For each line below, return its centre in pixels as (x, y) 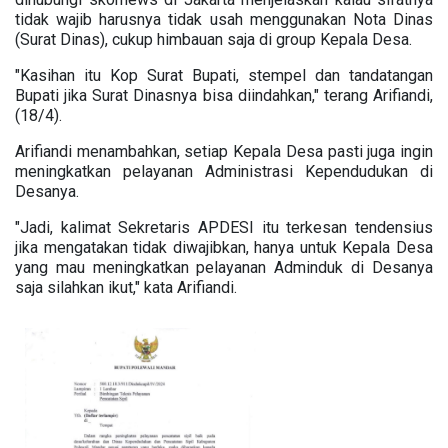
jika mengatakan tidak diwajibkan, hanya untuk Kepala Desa (224, 247)
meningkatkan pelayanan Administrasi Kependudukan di (224, 171)
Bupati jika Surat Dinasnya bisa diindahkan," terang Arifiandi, (224, 95)
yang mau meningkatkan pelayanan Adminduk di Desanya (224, 267)
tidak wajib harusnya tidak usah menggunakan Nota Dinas (224, 19)
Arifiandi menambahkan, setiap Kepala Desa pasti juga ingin (224, 151)
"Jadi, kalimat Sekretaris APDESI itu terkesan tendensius (224, 227)
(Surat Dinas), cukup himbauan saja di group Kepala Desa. (213, 39)
